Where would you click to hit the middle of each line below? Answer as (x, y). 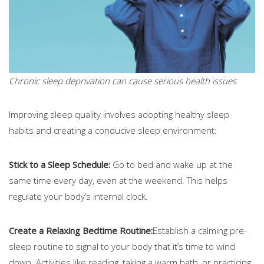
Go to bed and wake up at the (171, 165)
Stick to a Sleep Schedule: (60, 165)
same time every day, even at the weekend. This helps (118, 181)
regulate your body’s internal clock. (78, 197)
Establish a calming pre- (200, 231)
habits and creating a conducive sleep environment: (113, 131)
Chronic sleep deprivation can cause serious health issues (123, 81)
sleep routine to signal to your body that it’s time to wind (122, 247)
